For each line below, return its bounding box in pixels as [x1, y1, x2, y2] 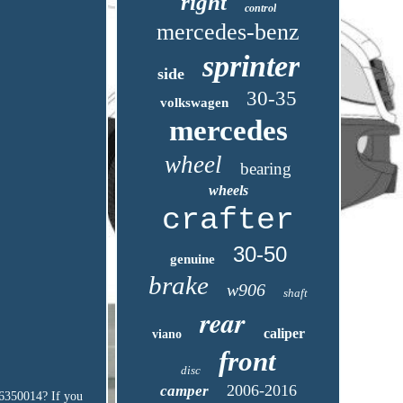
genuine [169, 252, 215, 266]
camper [159, 382, 209, 399]
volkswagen [159, 95, 228, 110]
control [244, 2, 276, 14]
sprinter [201, 49, 300, 83]
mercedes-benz [157, 19, 300, 45]
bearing [240, 159, 292, 178]
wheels [208, 183, 248, 198]
